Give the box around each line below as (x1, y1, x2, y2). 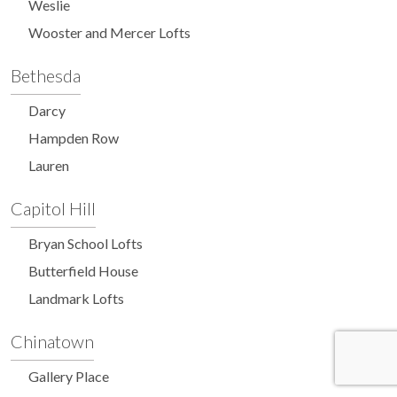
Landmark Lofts (28, 290, 124, 307)
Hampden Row (28, 129, 119, 146)
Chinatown (11, 331, 94, 352)
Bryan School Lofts (28, 235, 143, 252)
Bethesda (11, 65, 81, 86)
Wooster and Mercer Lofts (28, 24, 191, 41)
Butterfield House (28, 262, 138, 279)
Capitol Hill (11, 198, 96, 219)
